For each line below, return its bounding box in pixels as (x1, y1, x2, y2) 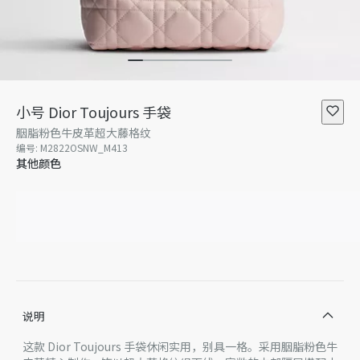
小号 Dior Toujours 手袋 (16, 101, 171, 123)
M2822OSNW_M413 (40, 141, 128, 155)
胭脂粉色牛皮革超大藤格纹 (16, 125, 151, 141)
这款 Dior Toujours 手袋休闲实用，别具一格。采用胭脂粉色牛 (22, 338, 337, 355)
